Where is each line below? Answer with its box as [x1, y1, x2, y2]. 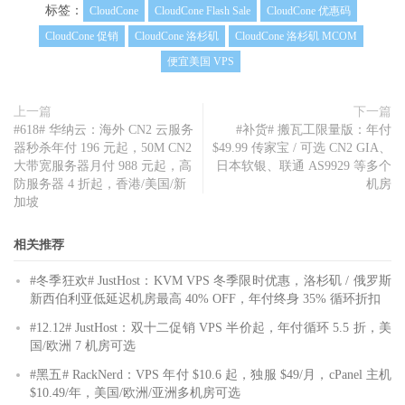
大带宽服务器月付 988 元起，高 [14, 159, 192, 174]
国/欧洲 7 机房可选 [30, 339, 136, 353]
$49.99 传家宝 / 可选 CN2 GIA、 [212, 141, 391, 155]
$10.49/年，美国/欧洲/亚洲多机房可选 [30, 386, 240, 400]
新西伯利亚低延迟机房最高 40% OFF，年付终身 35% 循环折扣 [30, 292, 381, 306]
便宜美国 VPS [167, 55, 234, 69]
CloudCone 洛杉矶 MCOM [234, 30, 357, 43]
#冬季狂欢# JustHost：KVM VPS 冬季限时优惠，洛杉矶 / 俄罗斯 [30, 274, 391, 288]
